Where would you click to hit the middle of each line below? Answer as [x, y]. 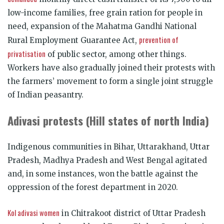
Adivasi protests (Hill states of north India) [108, 120]
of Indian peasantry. [45, 94]
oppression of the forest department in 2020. [93, 187]
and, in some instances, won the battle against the [103, 173]
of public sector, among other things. [116, 54]
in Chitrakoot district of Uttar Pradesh [132, 213]
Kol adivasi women [33, 212]
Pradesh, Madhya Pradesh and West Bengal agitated [107, 160]
